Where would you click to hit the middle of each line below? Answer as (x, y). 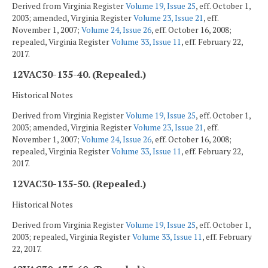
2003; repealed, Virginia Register (72, 237)
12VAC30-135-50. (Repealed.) (79, 184)
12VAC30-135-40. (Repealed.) (79, 74)
